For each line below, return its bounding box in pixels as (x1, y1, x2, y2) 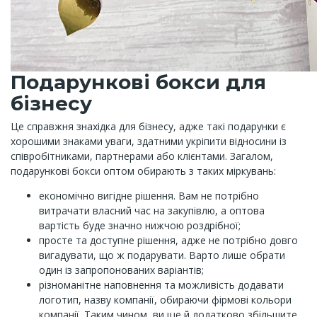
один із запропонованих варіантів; (39, 263, 204, 277)
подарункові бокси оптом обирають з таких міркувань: (11, 164, 276, 178)
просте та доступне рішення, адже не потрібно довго (39, 234, 298, 247)
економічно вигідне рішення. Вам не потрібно (39, 189, 259, 202)
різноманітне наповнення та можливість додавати (39, 278, 284, 292)
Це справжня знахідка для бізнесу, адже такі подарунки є (11, 120, 286, 133)
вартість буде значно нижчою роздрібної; (39, 219, 241, 232)
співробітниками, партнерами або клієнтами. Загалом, (11, 149, 273, 163)
